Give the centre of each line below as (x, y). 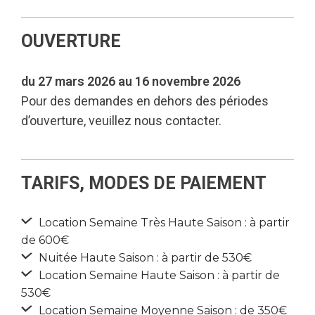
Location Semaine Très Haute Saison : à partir (163, 223)
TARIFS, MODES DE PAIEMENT (144, 183)
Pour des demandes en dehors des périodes (145, 101)
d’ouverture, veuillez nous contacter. (121, 121)
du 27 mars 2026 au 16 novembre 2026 (131, 81)
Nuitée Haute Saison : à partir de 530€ (144, 258)
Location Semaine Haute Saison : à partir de (158, 275)
